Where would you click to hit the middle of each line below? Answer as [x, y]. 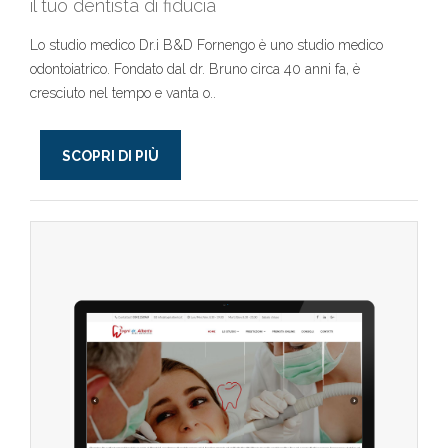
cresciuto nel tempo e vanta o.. [123, 93]
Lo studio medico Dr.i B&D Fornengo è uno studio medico [206, 45]
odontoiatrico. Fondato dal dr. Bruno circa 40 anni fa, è [195, 69]
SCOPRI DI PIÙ [110, 156]
